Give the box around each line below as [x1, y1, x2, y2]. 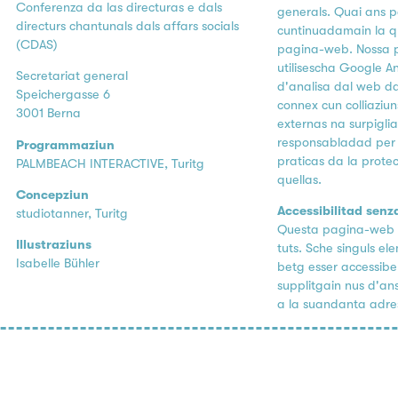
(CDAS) [16, 36, 59, 52]
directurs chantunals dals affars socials [16, 18, 240, 34]
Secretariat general [16, 68, 129, 84]
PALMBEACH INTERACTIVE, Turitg [16, 155, 205, 171]
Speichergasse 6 [16, 87, 111, 103]
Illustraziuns [16, 237, 92, 253]
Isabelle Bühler [16, 256, 100, 272]
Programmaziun [16, 137, 115, 153]
